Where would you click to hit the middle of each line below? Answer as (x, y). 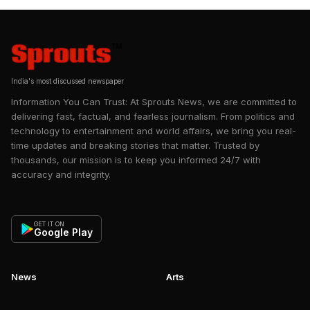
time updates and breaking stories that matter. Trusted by (135, 145)
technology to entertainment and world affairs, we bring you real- (154, 131)
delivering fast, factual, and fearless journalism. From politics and (153, 116)
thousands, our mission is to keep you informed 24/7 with (136, 160)
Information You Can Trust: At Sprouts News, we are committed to (154, 102)
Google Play (63, 232)
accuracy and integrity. (61, 174)
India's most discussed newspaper (67, 81)
